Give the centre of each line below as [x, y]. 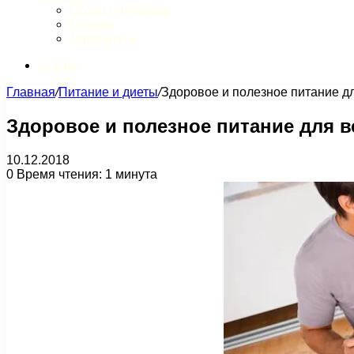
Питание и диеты [108, 92]
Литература [104, 38]
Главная [31, 92]
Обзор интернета [119, 10]
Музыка [92, 24]
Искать [58, 65]
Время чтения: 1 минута [85, 174]
